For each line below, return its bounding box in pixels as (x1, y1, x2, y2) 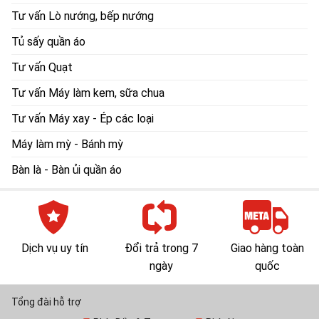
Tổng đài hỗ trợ (11, 296, 81, 308)
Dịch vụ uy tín (21, 241, 89, 256)
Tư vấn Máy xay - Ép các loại (11, 112, 154, 126)
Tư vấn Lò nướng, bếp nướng (11, 9, 154, 23)
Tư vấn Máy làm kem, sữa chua (11, 86, 164, 100)
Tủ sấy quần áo (11, 35, 85, 49)
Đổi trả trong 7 (124, 241, 198, 256)
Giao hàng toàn (231, 241, 305, 256)
